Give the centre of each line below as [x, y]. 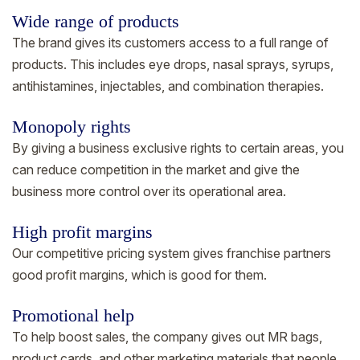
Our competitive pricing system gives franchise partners [172, 253]
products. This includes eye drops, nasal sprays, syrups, [173, 64]
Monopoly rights [72, 127]
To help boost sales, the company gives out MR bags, [167, 336]
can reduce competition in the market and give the [156, 169]
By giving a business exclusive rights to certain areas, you [178, 147]
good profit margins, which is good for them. [139, 274]
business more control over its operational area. [149, 191]
